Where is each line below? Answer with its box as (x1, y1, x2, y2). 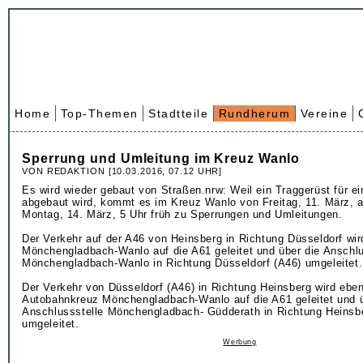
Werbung (223, 338, 257, 346)
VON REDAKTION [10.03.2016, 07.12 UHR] (22, 166, 223, 176)
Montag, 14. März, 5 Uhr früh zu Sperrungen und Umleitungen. (22, 208, 343, 220)
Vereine (300, 107, 348, 120)
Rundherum (218, 107, 290, 120)
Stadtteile (148, 107, 208, 120)
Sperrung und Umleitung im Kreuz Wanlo (22, 152, 301, 165)
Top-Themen (60, 107, 139, 120)
